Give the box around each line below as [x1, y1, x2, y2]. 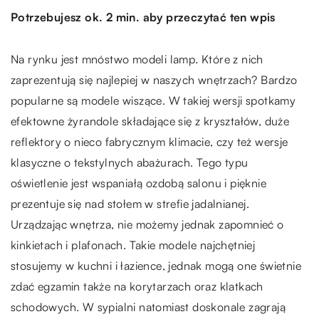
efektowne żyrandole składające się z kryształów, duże [11, 114, 290, 129]
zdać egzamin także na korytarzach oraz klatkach [11, 279, 263, 294]
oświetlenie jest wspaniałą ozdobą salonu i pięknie [11, 176, 266, 191]
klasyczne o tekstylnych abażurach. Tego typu [11, 155, 249, 170]
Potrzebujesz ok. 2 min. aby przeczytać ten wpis [11, 10, 276, 25]
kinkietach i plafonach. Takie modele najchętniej [11, 238, 256, 253]
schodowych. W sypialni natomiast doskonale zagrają [11, 300, 286, 315]
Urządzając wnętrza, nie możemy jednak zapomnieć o [11, 217, 284, 232]
